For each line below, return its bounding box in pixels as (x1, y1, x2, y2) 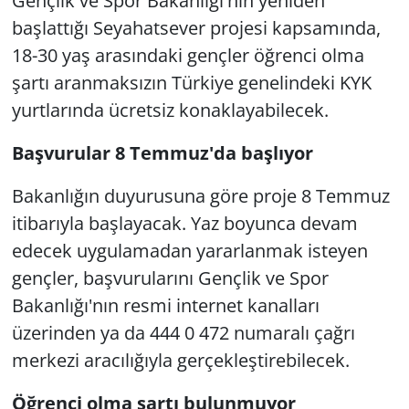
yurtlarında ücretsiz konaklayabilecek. (11, 97, 329, 122)
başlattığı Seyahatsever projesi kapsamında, (11, 15, 381, 40)
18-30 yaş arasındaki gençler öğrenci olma (11, 42, 364, 68)
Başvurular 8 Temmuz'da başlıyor (11, 140, 313, 165)
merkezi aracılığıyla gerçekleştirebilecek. (11, 347, 350, 372)
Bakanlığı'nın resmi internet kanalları (11, 292, 320, 318)
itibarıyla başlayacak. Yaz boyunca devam (11, 210, 358, 236)
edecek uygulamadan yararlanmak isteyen (11, 237, 368, 263)
